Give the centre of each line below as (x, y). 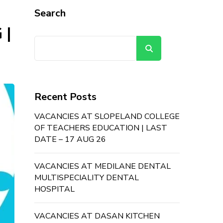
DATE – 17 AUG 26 (70, 139)
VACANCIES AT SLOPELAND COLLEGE (107, 116)
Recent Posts (65, 97)
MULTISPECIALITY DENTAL (86, 178)
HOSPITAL (54, 189)
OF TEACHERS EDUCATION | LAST (101, 128)
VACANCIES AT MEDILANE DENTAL (102, 166)
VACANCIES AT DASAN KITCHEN (97, 216)
